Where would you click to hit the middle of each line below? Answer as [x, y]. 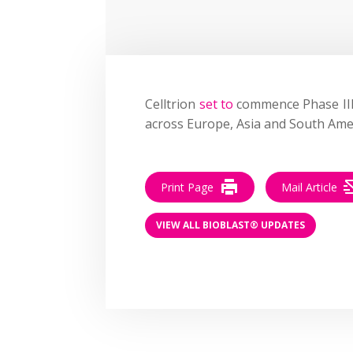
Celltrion [172, 104]
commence [268, 104]
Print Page [188, 187]
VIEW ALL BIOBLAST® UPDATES [231, 225]
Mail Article [310, 187]
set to [218, 104]
